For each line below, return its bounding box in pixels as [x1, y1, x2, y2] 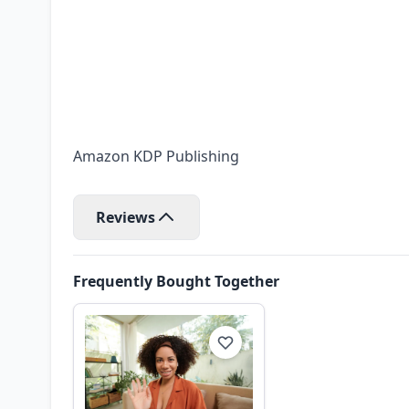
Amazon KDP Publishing [73, 146, 239, 166]
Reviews [96, 207, 155, 227]
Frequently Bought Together [73, 271, 279, 291]
